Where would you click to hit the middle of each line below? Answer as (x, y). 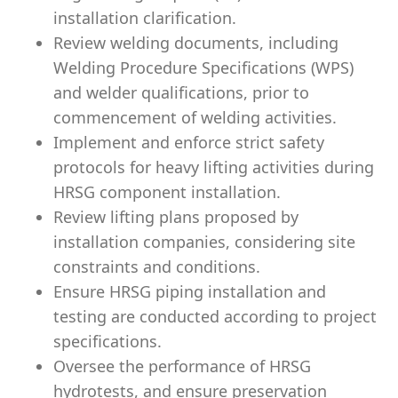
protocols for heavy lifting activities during (214, 167)
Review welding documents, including (196, 43)
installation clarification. (145, 18)
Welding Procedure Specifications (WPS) (203, 68)
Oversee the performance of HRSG (182, 366)
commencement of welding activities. (195, 117)
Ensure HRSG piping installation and (190, 291)
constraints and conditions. (157, 267)
